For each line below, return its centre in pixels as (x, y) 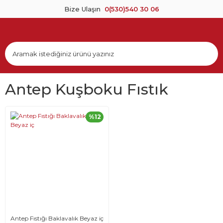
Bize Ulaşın (82, 9)
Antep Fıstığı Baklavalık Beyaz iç (57, 218)
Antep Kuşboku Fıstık (87, 89)
